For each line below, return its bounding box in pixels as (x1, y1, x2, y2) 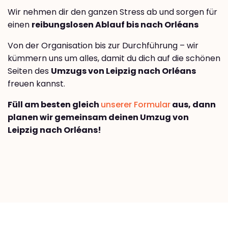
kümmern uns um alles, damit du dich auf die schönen (8, 52, 220, 64)
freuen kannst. (8, 77, 65, 90)
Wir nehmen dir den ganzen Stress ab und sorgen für (8, 6, 217, 18)
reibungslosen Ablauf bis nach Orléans (32, 18, 198, 31)
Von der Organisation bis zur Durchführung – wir (8, 39, 198, 51)
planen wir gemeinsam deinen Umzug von (8, 111, 189, 123)
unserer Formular (101, 98, 170, 110)
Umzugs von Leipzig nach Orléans (51, 65, 196, 77)
